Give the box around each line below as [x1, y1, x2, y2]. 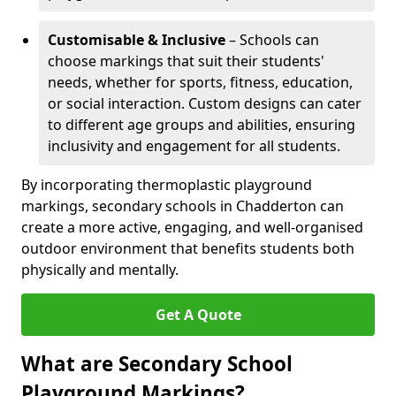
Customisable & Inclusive [48, 30, 225, 49]
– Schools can [225, 30, 319, 49]
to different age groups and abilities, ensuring [48, 115, 355, 134]
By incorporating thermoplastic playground [21, 175, 312, 194]
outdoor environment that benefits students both [21, 239, 354, 258]
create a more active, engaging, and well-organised [21, 217, 363, 237]
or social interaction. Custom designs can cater [48, 94, 362, 113]
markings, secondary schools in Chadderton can [21, 196, 344, 216]
